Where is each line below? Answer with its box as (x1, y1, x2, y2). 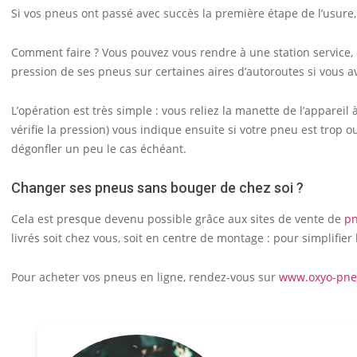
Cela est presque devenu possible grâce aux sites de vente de (11, 211, 344, 226)
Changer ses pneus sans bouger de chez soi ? (11, 179, 304, 196)
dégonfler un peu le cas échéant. (11, 141, 186, 156)
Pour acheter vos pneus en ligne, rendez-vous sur (11, 269, 279, 284)
